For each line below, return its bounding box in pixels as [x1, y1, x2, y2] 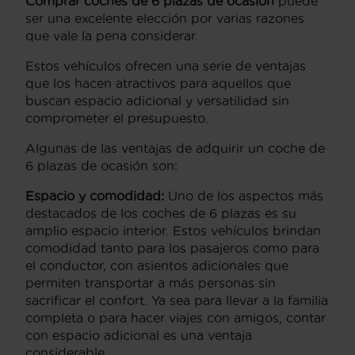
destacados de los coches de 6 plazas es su [25, 205, 296, 220]
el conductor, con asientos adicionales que [25, 258, 288, 273]
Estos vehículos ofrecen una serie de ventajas [25, 58, 306, 73]
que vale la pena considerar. [25, 28, 198, 43]
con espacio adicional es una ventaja [25, 327, 252, 342]
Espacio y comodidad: [25, 188, 164, 203]
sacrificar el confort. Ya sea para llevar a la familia [25, 292, 328, 307]
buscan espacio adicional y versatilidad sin [25, 93, 289, 108]
